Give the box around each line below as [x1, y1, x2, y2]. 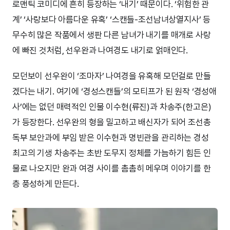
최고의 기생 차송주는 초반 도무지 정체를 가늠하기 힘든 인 [12, 147, 211, 158]
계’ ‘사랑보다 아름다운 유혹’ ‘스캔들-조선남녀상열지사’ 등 [12, 14, 211, 25]
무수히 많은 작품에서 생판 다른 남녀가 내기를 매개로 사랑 [12, 29, 211, 40]
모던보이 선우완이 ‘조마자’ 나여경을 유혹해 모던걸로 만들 [12, 70, 211, 81]
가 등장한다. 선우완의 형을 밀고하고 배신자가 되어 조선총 [12, 117, 211, 127]
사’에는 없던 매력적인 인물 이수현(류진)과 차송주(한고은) [12, 101, 212, 112]
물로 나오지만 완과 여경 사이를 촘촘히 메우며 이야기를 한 [12, 163, 211, 174]
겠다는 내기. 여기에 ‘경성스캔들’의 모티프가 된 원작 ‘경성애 [12, 86, 217, 97]
